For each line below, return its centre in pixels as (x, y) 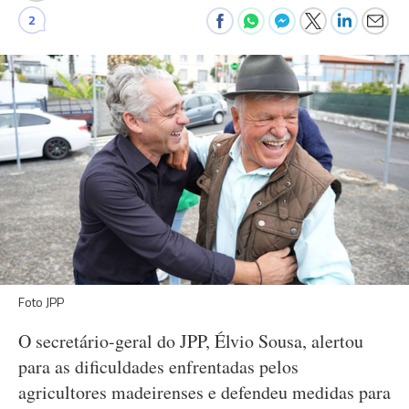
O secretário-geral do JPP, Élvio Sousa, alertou (191, 341)
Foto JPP (41, 302)
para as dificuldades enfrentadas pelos (158, 367)
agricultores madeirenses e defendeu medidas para (204, 392)
